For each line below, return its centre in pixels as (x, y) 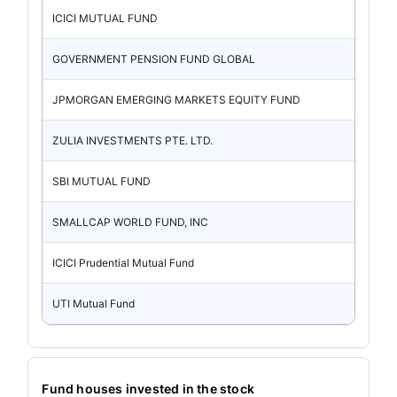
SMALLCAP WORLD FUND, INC (131, 222)
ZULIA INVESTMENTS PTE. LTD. (133, 140)
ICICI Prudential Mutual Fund (124, 262)
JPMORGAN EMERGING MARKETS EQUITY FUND (177, 99)
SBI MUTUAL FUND (102, 181)
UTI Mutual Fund (94, 303)
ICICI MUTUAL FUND (105, 18)
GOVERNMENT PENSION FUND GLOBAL (154, 58)
